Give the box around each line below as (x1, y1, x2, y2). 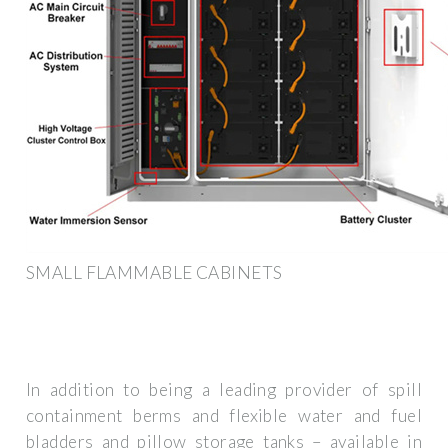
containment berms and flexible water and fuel (26, 405, 422, 427)
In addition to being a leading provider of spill (26, 379, 422, 401)
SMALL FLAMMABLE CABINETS (26, 261, 283, 283)
